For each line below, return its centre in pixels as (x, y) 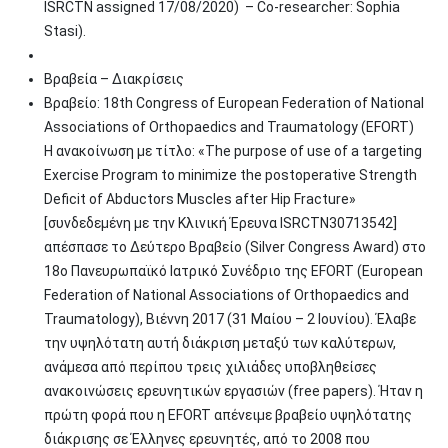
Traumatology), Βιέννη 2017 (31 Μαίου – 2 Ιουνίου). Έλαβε (230, 319)
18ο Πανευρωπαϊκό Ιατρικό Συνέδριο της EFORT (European (233, 271)
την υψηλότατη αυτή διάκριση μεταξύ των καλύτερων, (220, 343)
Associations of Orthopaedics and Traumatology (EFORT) (229, 127)
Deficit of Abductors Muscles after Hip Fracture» (200, 199)
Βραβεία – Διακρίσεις (114, 79)
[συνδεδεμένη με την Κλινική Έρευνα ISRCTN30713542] (220, 223)
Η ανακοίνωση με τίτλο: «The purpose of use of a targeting (233, 151)
